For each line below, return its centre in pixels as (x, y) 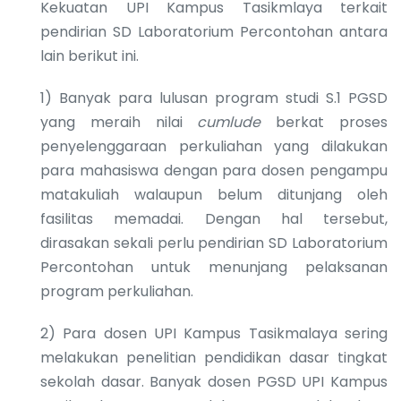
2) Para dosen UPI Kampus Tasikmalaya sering (214, 333)
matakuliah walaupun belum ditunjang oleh (214, 194)
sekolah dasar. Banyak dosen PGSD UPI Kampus (214, 381)
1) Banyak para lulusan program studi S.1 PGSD (214, 98)
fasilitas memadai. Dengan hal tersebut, (214, 218)
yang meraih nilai (119, 122)
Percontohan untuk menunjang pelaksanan (214, 267)
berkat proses (332, 122)
